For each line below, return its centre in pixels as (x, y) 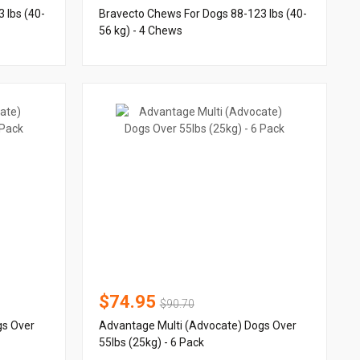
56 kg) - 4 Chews (140, 31)
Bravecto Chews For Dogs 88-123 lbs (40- (202, 14)
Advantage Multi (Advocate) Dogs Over (197, 326)
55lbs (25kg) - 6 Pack (151, 343)
